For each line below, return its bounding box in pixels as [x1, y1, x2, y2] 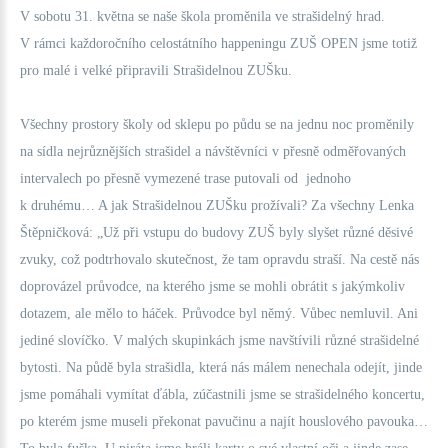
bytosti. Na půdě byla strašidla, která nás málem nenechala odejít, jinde [20, 360, 422, 375]
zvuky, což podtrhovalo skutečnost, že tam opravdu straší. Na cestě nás [20, 252, 419, 267]
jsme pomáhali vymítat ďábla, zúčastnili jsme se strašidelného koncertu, [20, 387, 425, 402]
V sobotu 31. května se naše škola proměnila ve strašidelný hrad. [20, 9, 385, 24]
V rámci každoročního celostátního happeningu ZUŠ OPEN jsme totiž [20, 36, 417, 51]
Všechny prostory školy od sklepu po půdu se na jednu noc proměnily [20, 117, 414, 132]
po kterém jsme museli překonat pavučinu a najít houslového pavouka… [20, 414, 428, 429]
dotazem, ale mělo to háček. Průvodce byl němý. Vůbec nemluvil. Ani [20, 306, 418, 321]
